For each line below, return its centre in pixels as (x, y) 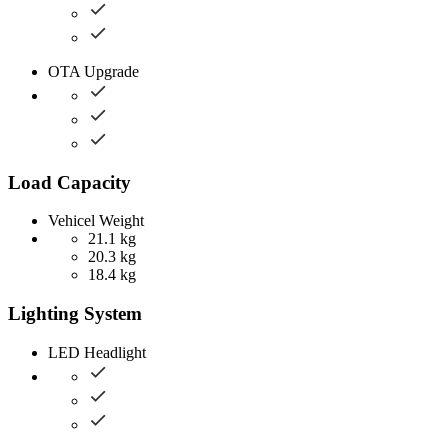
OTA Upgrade (93, 71)
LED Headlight (97, 352)
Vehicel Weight (96, 221)
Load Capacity (69, 182)
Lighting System (75, 314)
